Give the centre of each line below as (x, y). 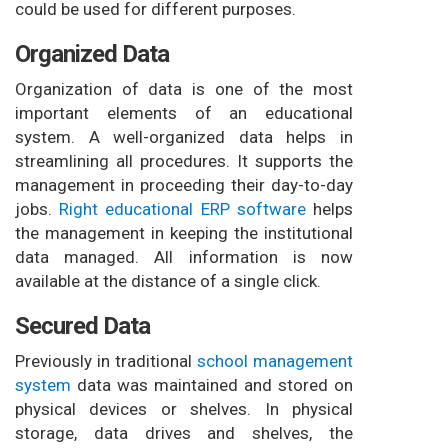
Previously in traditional (106, 360)
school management (275, 360)
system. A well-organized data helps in (184, 136)
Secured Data (82, 325)
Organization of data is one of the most (184, 88)
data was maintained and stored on (212, 384)
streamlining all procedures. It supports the (184, 160)
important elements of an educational (184, 112)
